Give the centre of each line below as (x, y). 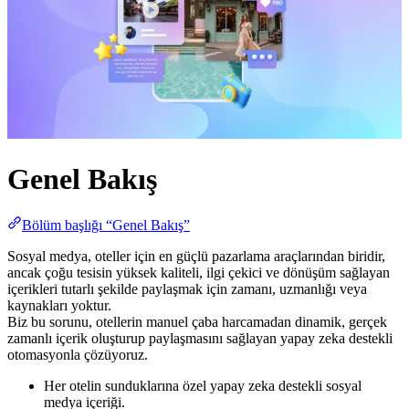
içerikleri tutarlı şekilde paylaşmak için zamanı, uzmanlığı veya (187, 289)
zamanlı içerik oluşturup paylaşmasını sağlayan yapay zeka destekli (200, 339)
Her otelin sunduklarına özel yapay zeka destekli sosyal (203, 386)
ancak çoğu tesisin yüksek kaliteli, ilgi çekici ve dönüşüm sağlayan (199, 273)
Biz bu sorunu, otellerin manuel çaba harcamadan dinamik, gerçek (197, 322)
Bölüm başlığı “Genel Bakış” (106, 225)
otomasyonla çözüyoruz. (78, 355)
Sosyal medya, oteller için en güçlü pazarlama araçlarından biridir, (196, 257)
